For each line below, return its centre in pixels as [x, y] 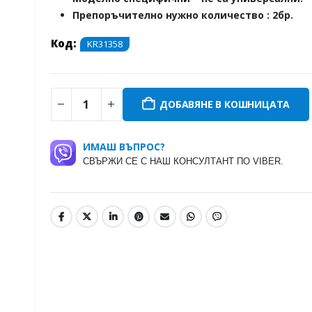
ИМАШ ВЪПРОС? [124, 146]
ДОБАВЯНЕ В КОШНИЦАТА [225, 104]
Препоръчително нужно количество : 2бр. [182, 15]
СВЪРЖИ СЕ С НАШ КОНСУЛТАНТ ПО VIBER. [183, 161]
